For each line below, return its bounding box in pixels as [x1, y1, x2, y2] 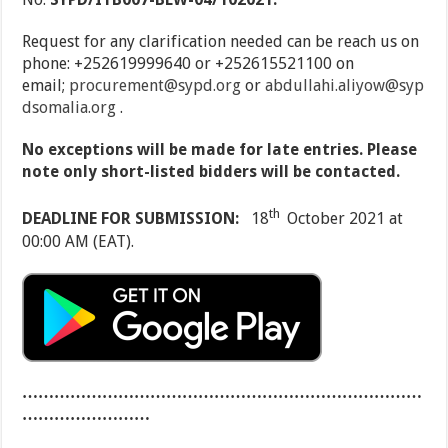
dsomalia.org [22, 98, 117, 118]
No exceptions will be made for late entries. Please [22, 140, 418, 160]
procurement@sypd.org [69, 76, 242, 96]
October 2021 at [287, 209, 404, 229]
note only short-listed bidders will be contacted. [22, 162, 401, 182]
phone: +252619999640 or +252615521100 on [22, 54, 355, 74]
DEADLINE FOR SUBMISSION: [22, 209, 252, 229]
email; [22, 76, 70, 96]
